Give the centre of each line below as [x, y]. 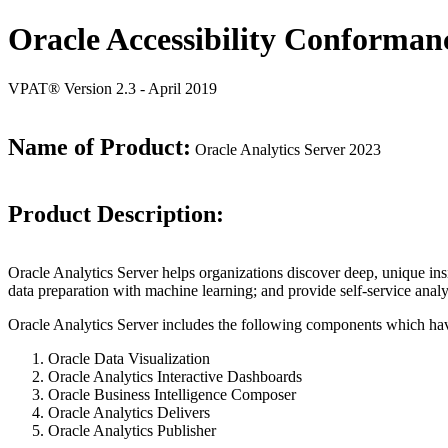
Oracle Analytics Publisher [132, 430]
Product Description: [116, 213]
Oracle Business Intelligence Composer [172, 394]
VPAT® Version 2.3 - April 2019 [112, 88]
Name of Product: [99, 146]
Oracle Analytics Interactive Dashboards [175, 376]
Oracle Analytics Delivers [129, 412]
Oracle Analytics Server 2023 [286, 149]
